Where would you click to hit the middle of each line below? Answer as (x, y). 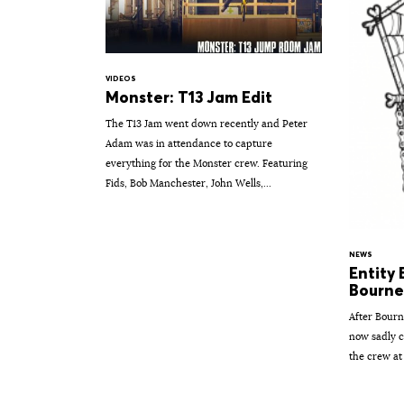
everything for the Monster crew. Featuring (207, 164)
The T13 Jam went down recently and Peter (207, 124)
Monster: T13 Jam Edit (189, 98)
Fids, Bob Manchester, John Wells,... (188, 184)
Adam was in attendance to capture (189, 144)
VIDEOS (121, 79)
